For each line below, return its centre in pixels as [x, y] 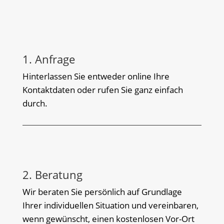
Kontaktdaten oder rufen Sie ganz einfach [102, 89]
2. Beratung [52, 174]
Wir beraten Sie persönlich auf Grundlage [102, 191]
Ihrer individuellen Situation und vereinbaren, [110, 205]
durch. [35, 103]
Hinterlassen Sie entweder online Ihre [96, 76]
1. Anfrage [48, 59]
